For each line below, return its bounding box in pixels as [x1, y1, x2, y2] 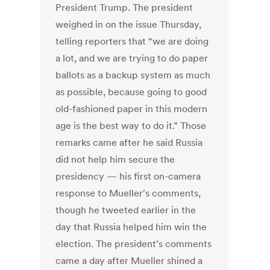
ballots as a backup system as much [55, 69, 211, 81]
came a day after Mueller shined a [55, 254, 203, 267]
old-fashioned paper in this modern [55, 102, 208, 115]
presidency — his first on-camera [55, 170, 201, 183]
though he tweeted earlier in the [55, 204, 196, 216]
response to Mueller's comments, [55, 187, 201, 199]
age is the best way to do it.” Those [55, 119, 207, 132]
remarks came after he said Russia [55, 136, 203, 149]
